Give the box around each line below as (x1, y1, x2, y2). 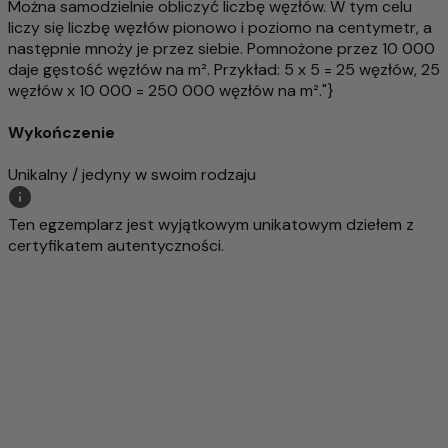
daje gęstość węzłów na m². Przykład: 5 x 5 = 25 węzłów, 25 (8, 58, 440, 80)
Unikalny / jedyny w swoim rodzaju (8, 164, 256, 186)
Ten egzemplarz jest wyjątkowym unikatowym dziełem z (8, 214, 414, 236)
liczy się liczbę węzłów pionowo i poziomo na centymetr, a (8, 16, 432, 38)
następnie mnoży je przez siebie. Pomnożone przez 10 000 (8, 37, 435, 59)
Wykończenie (8, 122, 115, 144)
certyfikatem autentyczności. (8, 235, 224, 257)
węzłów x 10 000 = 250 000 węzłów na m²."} (8, 79, 334, 101)
